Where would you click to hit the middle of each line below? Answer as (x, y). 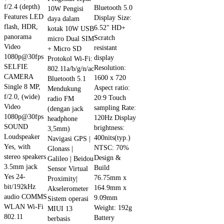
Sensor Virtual (68, 168)
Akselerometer (68, 188)
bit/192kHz (20, 186)
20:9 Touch (110, 97)
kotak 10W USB (71, 28)
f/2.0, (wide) (22, 96)
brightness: (109, 127)
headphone (62, 118)
